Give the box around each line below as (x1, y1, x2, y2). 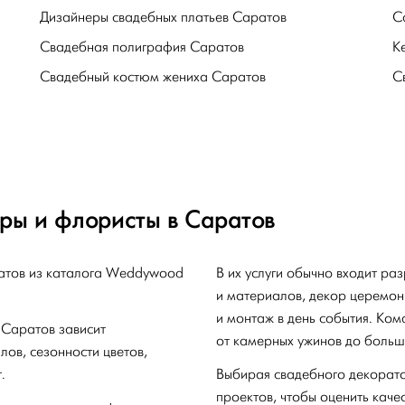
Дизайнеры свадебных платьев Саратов (40, 8, 287, 25)
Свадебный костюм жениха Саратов (40, 68, 266, 85)
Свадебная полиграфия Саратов (40, 38, 244, 55)
